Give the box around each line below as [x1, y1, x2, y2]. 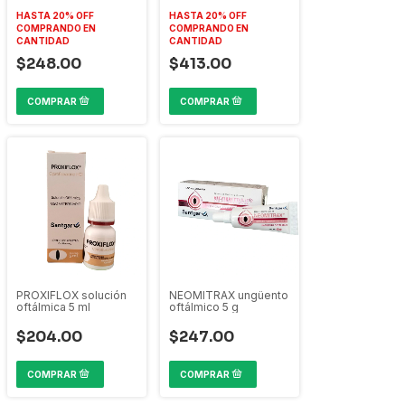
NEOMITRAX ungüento [169, 288, 288, 302]
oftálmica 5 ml [16, 300, 90, 314]
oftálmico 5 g [169, 300, 239, 314]
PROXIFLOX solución [16, 288, 127, 302]
